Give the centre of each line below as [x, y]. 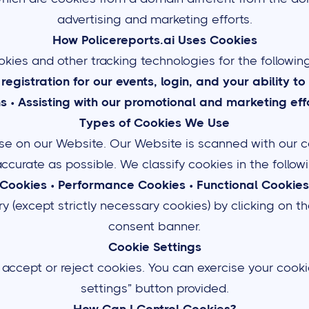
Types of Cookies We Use [154, 123]
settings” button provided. [154, 288]
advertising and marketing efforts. [154, 19]
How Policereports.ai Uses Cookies [154, 40]
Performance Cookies [122, 185]
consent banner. [154, 226]
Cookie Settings [154, 247]
